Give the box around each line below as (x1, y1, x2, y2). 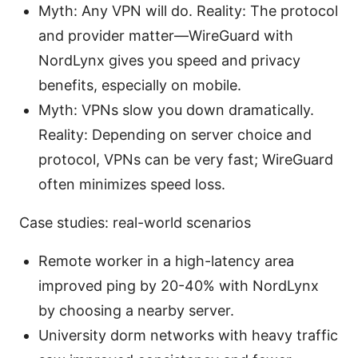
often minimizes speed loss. (38, 176, 225, 193)
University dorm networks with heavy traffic (38, 327, 338, 344)
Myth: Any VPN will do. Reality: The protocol (38, 2, 338, 20)
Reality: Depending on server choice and (38, 126, 312, 144)
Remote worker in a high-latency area (38, 253, 294, 270)
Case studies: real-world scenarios (19, 214, 251, 232)
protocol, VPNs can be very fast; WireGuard (38, 151, 333, 169)
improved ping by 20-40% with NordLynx (38, 277, 319, 295)
